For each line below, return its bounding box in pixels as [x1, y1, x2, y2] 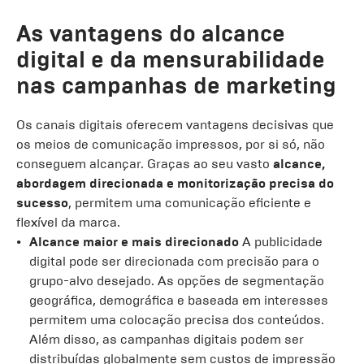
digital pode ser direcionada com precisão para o [29, 253, 319, 269]
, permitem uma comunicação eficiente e [68, 195, 311, 210]
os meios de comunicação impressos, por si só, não [16, 136, 325, 152]
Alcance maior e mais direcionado [29, 234, 239, 249]
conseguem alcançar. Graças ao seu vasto [16, 156, 273, 171]
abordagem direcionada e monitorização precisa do [16, 175, 334, 191]
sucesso [16, 195, 68, 210]
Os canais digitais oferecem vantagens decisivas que [16, 117, 334, 132]
